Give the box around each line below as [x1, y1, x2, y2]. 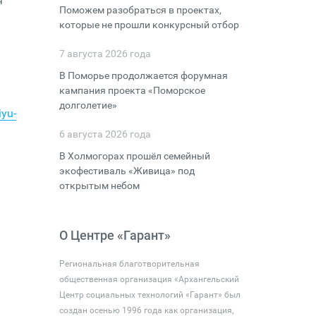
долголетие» [59, 99, 117, 111]
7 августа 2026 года [59, 48, 151, 59]
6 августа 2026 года [59, 128, 151, 140]
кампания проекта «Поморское [59, 85, 205, 96]
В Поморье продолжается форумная [59, 70, 228, 81]
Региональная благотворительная [59, 259, 200, 269]
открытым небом [59, 180, 140, 191]
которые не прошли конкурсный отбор [59, 19, 239, 30]
